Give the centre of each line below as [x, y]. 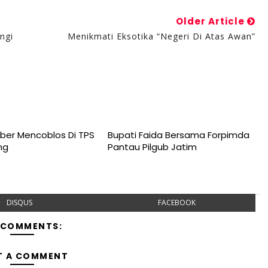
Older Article [211, 21]
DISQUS [20, 202]
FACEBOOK [176, 202]
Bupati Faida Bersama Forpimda [178, 135]
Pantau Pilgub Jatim [152, 147]
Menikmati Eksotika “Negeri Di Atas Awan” [161, 36]
